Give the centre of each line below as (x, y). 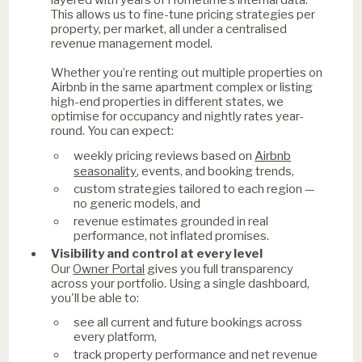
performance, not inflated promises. (172, 236)
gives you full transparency (219, 269)
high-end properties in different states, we (168, 101)
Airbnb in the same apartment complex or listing (182, 87)
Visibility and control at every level (157, 253)
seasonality (105, 170)
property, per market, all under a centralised (169, 29)
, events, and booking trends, (216, 171)
